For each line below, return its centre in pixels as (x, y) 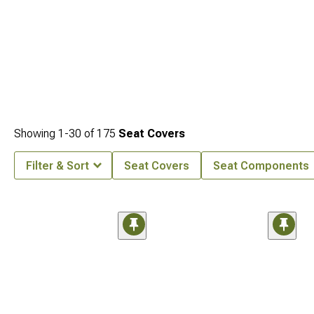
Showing (36, 134)
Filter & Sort (57, 166)
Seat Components (261, 166)
